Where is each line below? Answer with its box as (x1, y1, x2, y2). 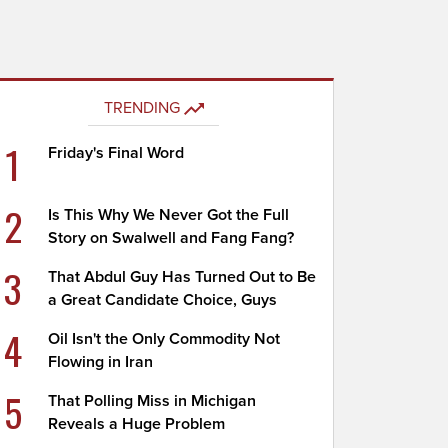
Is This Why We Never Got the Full (48, 205, 290, 225)
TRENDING (103, 98, 180, 118)
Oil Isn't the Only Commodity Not (48, 329, 281, 349)
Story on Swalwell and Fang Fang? (48, 228, 295, 248)
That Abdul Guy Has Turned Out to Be (48, 267, 317, 287)
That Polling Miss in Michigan (48, 391, 257, 411)
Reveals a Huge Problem (48, 414, 226, 434)
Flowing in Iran (48, 352, 154, 372)
